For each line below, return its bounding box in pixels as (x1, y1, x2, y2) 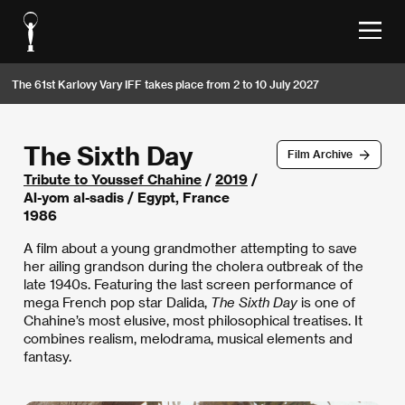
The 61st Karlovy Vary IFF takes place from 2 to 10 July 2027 (12, 77, 319, 90)
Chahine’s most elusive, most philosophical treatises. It (24, 312, 363, 328)
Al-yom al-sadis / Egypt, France (24, 189, 230, 205)
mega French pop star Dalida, (24, 294, 211, 310)
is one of (297, 294, 355, 310)
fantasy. (24, 348, 71, 364)
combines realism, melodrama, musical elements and (24, 330, 353, 346)
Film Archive (287, 147, 353, 161)
